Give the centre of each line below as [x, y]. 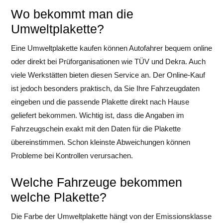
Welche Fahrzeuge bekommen [97, 182]
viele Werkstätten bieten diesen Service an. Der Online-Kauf [108, 75]
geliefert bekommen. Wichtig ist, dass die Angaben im [98, 115]
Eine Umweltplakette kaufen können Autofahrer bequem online [111, 48]
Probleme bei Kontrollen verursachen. [72, 156]
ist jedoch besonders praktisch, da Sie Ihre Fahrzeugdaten [105, 88]
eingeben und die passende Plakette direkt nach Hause [100, 102]
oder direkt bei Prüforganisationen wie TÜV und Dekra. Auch [108, 61]
